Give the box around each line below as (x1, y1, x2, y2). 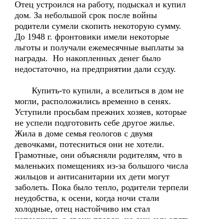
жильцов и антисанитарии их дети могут (15, 172, 170, 181)
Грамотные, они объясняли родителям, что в (15, 150, 182, 160)
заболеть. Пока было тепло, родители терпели (15, 182, 189, 192)
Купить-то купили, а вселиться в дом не (15, 86, 184, 95)
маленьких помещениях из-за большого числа (15, 161, 188, 171)
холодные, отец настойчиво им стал (15, 204, 150, 214)
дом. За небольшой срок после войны (15, 10, 157, 20)
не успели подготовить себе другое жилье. (15, 118, 175, 128)
